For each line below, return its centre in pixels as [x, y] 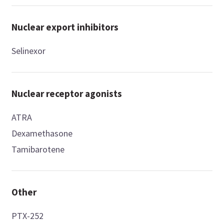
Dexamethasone [42, 133]
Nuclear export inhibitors [65, 27]
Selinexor [29, 51]
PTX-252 [28, 216]
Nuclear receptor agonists [67, 94]
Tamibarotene [38, 149]
